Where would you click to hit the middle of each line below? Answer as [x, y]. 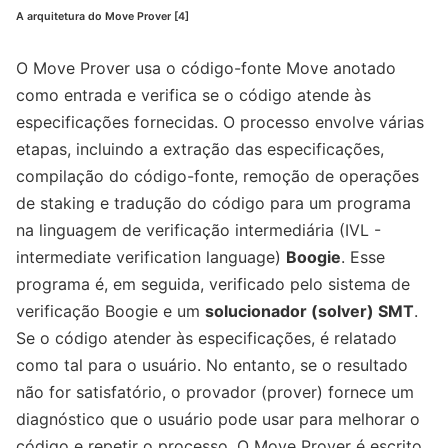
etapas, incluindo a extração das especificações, [200, 149]
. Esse [363, 257]
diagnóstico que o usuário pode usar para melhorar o [218, 419]
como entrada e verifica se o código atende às [193, 95]
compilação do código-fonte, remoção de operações [217, 176]
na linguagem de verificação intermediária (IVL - [198, 230]
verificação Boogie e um [110, 311]
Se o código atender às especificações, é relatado [206, 338]
